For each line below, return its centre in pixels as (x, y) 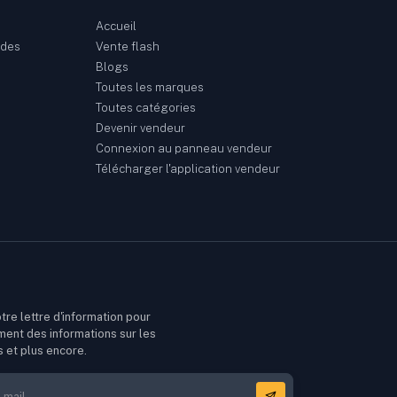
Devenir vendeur (140, 128)
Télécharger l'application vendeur (187, 169)
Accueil (116, 27)
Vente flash (127, 47)
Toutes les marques (149, 88)
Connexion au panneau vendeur (183, 149)
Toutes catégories (145, 108)
